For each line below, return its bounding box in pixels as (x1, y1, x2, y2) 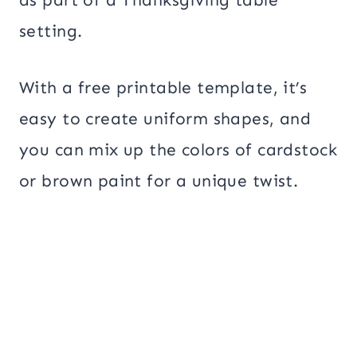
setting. (19, 20, 83, 41)
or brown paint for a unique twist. (19, 170, 299, 191)
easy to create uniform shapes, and (19, 108, 312, 129)
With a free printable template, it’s (19, 76, 308, 98)
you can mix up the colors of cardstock (19, 139, 337, 160)
